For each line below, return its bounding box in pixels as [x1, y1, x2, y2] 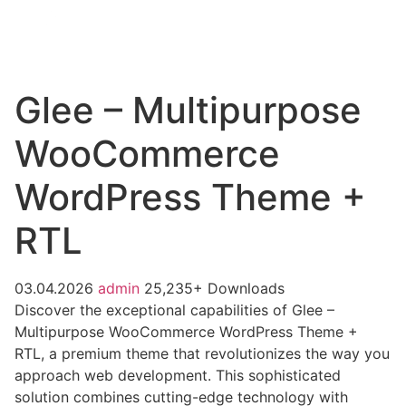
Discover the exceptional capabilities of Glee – [14, 301, 334, 319]
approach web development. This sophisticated [14, 366, 341, 384]
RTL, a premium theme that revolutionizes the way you [14, 344, 390, 362]
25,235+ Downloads [144, 279, 285, 297]
